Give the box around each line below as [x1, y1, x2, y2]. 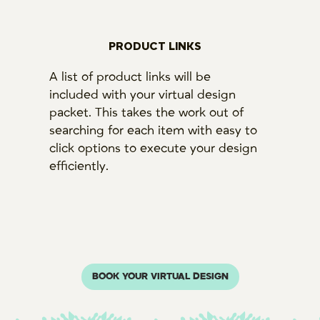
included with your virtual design [49, 87, 236, 102]
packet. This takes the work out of [49, 105, 244, 120]
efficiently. [49, 159, 112, 174]
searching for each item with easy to [49, 123, 257, 138]
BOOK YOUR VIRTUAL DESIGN [91, 271, 229, 282]
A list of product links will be [49, 69, 211, 84]
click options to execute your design [49, 141, 257, 156]
